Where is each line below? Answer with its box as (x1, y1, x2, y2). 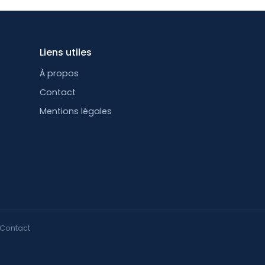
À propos (40, 67, 79, 79)
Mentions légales (40, 105, 112, 117)
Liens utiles (40, 46, 92, 59)
